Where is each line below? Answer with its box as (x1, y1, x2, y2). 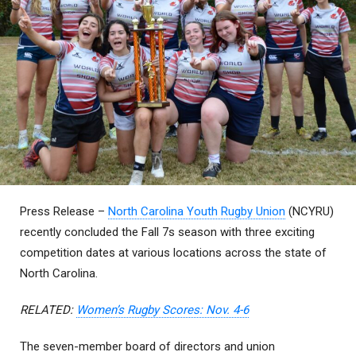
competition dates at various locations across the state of (20, 246, 327, 261)
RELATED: (20, 303, 76, 318)
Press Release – (20, 204, 108, 219)
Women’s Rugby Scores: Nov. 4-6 (76, 303, 249, 318)
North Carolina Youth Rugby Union (108, 204, 285, 219)
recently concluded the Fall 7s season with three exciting (20, 225, 315, 240)
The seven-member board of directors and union (20, 339, 275, 354)
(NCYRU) (285, 204, 334, 219)
